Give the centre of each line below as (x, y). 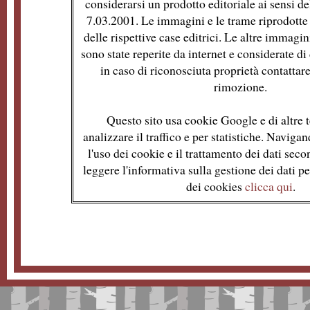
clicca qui (268, 186)
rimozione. (240, 87)
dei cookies (215, 186)
